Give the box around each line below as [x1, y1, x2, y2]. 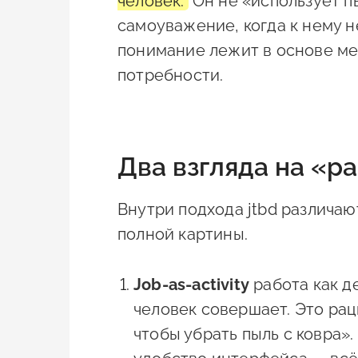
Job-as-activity [133, 275, 249, 295]
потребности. [117, 66, 224, 86]
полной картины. [117, 225, 248, 245]
